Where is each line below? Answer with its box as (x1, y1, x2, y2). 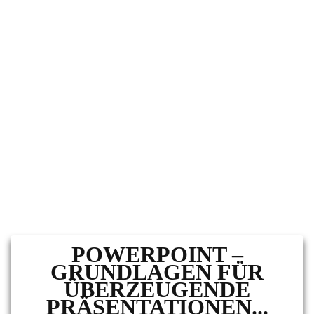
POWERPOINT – (71, 242, 243, 267)
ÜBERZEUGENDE (64, 277, 250, 302)
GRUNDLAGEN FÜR (50, 259, 264, 285)
